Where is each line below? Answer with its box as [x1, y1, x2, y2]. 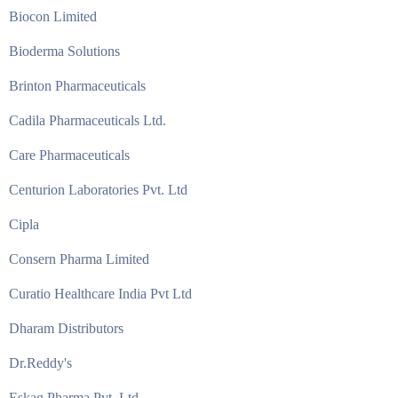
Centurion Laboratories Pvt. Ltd [9, 182, 187, 197]
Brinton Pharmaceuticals [9, 78, 146, 93]
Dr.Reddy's [9, 355, 72, 370]
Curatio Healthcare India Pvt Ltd [9, 286, 192, 301]
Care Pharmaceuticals [9, 147, 130, 163]
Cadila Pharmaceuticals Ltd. [9, 113, 166, 128]
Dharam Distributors [9, 321, 123, 336]
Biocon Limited [9, 9, 97, 24]
